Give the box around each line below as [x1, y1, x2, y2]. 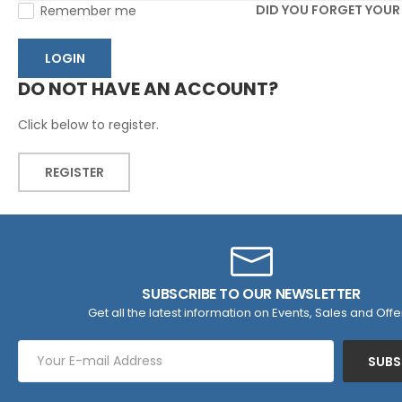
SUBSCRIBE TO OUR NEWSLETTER [142, 284, 361, 305]
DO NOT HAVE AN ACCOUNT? [18, 76, 278, 102]
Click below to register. [18, 116, 159, 135]
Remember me [40, 2, 136, 20]
